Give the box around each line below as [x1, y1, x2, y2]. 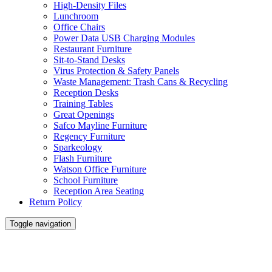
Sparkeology [53, 142, 102, 153]
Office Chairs [53, 22, 105, 33]
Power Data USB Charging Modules [53, 33, 195, 44]
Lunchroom [53, 11, 98, 22]
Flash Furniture [53, 153, 112, 164]
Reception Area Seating [53, 186, 144, 197]
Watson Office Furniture [53, 164, 146, 175]
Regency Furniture [53, 131, 125, 142]
